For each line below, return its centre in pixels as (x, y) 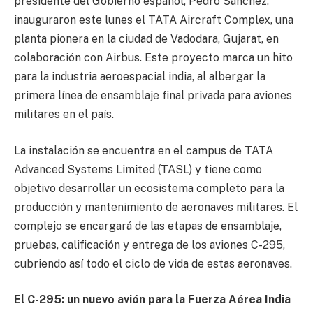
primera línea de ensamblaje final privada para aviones (153, 96)
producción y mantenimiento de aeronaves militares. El (156, 207)
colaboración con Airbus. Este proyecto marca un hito (153, 58)
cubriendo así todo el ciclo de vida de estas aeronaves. (153, 263)
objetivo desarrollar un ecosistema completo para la (149, 188)
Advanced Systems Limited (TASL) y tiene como (138, 169)
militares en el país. (64, 115)
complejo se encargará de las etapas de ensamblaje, (148, 226)
